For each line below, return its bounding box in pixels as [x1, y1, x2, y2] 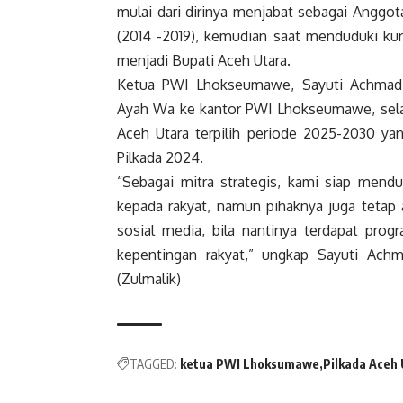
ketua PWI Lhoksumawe [180, 356, 319, 372]
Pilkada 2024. [117, 148, 203, 167]
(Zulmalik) [117, 270, 181, 289]
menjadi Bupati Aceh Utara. [117, 51, 291, 70]
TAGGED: [130, 356, 177, 372]
